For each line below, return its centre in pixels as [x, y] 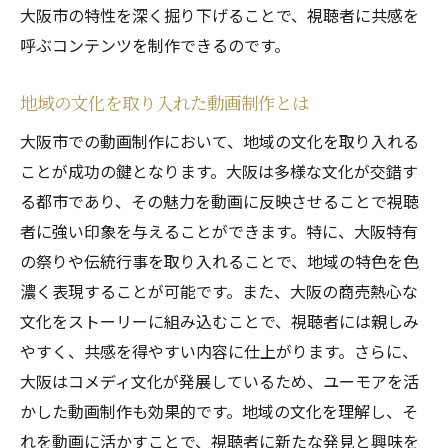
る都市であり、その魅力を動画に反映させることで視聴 [219, 201]
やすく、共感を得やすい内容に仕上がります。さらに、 [219, 351]
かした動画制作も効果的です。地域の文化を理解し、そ [219, 411]
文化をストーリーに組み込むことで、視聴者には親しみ [219, 321]
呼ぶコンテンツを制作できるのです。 [155, 45]
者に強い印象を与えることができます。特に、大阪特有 [219, 231]
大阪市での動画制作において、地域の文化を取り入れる [219, 141]
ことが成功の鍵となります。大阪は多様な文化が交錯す [219, 171]
